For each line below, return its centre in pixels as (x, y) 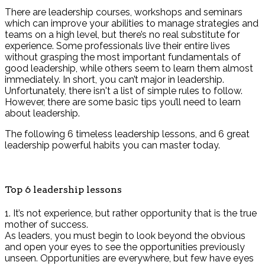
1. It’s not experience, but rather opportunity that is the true (131, 214)
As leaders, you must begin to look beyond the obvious (125, 236)
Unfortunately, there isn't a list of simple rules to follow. (124, 91)
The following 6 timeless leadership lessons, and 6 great (127, 134)
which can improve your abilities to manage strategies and (132, 23)
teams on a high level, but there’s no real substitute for (122, 34)
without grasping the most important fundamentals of (123, 57)
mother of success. (46, 225)
